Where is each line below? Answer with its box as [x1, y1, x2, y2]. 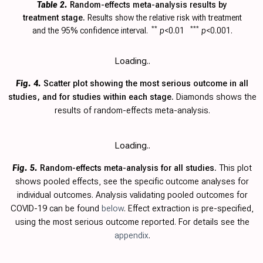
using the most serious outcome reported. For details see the [15, 217, 249, 228]
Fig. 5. [12, 163, 38, 174]
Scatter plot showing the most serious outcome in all [41, 78, 248, 89]
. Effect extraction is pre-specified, [124, 203, 254, 214]
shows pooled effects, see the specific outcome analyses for [15, 176, 249, 187]
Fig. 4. [16, 78, 41, 89]
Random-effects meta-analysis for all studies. [38, 163, 219, 174]
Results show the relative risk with [87, 12, 208, 23]
